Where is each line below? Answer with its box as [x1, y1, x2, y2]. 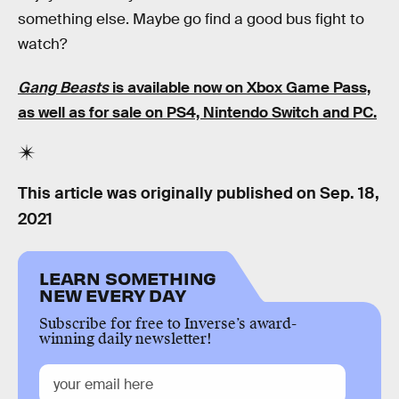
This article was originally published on [18, 183, 320, 203]
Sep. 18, [320, 183, 379, 203]
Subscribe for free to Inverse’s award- [39, 314, 297, 334]
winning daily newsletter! [39, 330, 212, 349]
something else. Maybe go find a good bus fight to [18, 9, 364, 28]
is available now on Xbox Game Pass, [109, 78, 370, 98]
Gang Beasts [18, 78, 109, 98]
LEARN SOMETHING [39, 266, 217, 289]
